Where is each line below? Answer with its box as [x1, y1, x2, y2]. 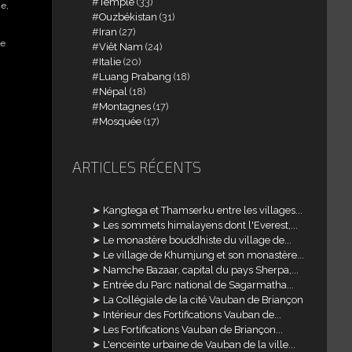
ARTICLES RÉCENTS [71, 157, 201, 176]
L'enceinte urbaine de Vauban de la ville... [103, 338, 296, 350]
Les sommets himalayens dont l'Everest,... [103, 218, 299, 231]
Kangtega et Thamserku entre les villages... [103, 203, 303, 216]
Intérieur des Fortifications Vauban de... [103, 308, 282, 321]
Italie [99, 55, 122, 68]
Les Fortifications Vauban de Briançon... [103, 323, 284, 335]
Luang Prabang [99, 70, 172, 82]
